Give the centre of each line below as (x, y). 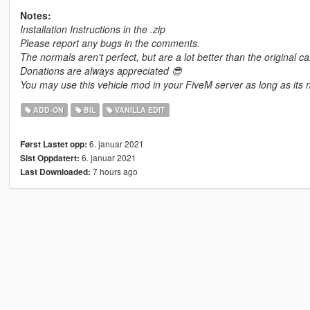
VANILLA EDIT (139, 110)
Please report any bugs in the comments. (110, 43)
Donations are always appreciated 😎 (101, 71)
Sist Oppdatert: (49, 158)
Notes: (35, 16)
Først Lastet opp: (53, 145)
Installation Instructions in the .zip (92, 29)
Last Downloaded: (55, 172)
